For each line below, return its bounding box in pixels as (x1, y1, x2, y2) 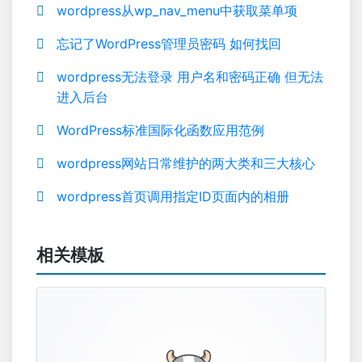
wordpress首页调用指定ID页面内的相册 (57, 188, 289, 204)
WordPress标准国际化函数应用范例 (57, 122, 264, 138)
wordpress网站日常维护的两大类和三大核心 (57, 155, 315, 171)
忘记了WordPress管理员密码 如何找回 (57, 36, 281, 52)
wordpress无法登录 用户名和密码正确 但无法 (57, 69, 323, 85)
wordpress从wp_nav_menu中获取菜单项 (57, 2, 297, 19)
